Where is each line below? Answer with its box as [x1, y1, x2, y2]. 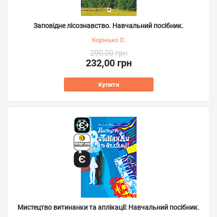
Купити [98, 81, 119, 88]
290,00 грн [90, 48, 127, 58]
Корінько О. [92, 36, 125, 44]
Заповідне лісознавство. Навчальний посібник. [33, 22, 184, 30]
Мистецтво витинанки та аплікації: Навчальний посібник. [17, 203, 200, 211]
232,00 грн [85, 57, 132, 69]
